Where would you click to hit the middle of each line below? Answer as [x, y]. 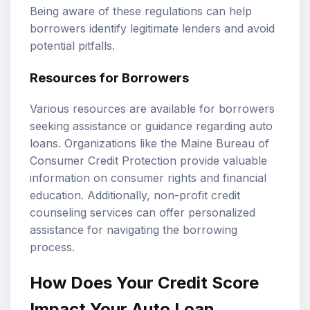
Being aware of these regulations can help [141, 11]
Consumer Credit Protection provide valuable [148, 161]
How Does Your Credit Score [144, 283]
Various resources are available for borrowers [152, 109]
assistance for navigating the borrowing [134, 230]
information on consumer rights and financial [148, 178]
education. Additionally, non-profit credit [135, 195]
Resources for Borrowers [109, 77]
